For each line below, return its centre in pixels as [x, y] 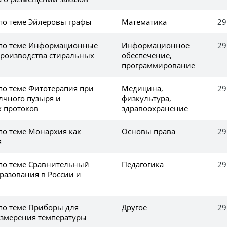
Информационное [156, 45]
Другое [134, 207]
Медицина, [142, 88]
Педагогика [143, 164]
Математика [144, 22]
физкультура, [146, 98]
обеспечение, [147, 55]
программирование [158, 65]
